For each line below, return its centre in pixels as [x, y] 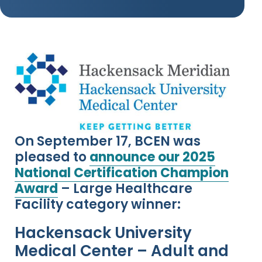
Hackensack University [103, 233]
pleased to [52, 157]
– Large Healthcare [125, 189]
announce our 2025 [152, 157]
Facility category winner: [98, 205]
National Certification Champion [122, 173]
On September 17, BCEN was [108, 142]
